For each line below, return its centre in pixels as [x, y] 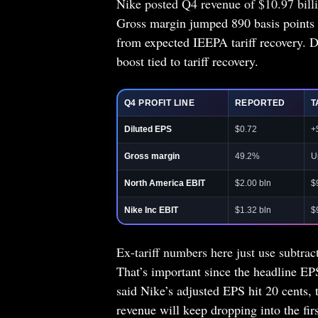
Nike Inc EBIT [151, 210]
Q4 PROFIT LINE [159, 103]
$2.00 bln [253, 183]
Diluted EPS [148, 129]
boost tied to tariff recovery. [187, 61]
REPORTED [260, 103]
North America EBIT [164, 183]
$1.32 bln [253, 210]
